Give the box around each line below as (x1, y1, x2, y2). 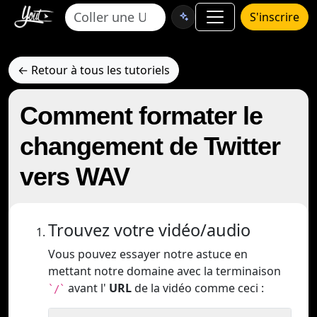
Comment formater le (20, 101, 263, 130)
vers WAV (20, 162, 129, 191)
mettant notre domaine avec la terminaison (48, 263, 281, 279)
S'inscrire (250, 9, 299, 25)
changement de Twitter (20, 132, 280, 161)
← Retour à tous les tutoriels (18, 62, 170, 78)
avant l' (65, 280, 109, 296)
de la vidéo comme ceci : (132, 280, 264, 296)
